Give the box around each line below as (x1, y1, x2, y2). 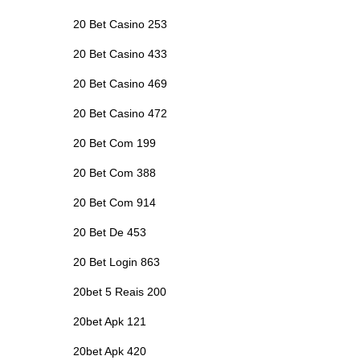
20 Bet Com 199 (73, 136, 156, 149)
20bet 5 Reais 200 (73, 284, 166, 298)
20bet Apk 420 (73, 344, 146, 358)
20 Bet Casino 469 (73, 76, 167, 90)
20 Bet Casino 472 (73, 106, 167, 120)
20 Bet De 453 (73, 225, 146, 239)
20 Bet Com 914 (73, 195, 156, 209)
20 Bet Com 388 (73, 166, 156, 179)
